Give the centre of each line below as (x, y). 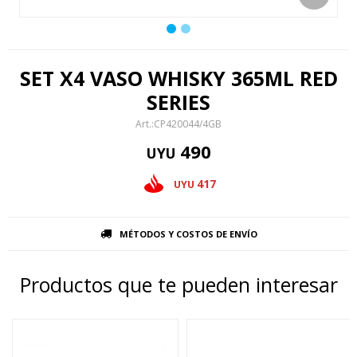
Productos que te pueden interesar (178, 284)
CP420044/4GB (188, 124)
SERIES (178, 102)
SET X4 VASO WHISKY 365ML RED (178, 78)
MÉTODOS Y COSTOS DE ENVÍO (188, 234)
